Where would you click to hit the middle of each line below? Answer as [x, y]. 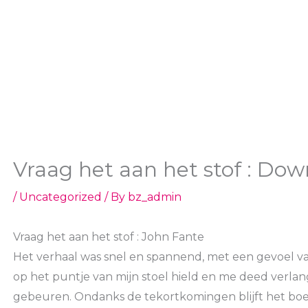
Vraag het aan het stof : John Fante [108, 237]
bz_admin [154, 197]
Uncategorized [60, 197]
